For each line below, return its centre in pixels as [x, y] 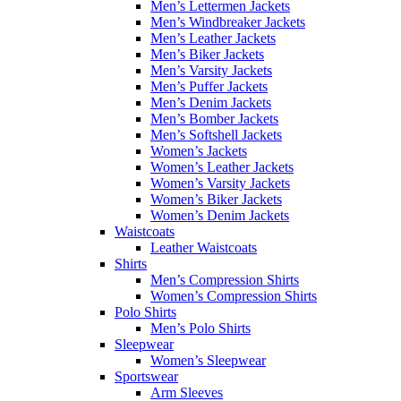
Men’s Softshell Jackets [216, 135]
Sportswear [146, 376]
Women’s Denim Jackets [220, 215]
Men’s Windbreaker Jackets [228, 22]
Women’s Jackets [199, 151]
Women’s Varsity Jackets [220, 183]
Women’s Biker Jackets [216, 199]
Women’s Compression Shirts [234, 296]
